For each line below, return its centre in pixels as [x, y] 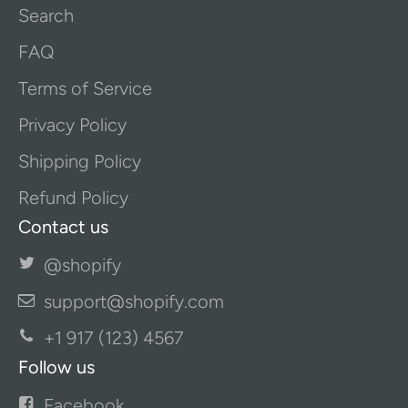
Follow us [56, 367]
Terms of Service [85, 88]
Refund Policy [73, 198]
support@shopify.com [134, 301]
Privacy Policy [72, 125]
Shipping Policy [80, 161]
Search [46, 15]
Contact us [63, 227]
